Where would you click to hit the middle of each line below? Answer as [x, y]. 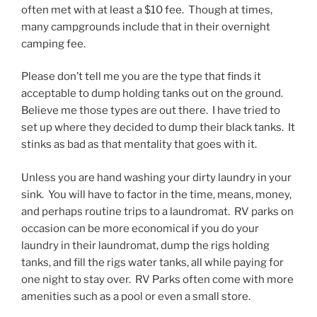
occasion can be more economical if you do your [140, 228]
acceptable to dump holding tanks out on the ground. [153, 94]
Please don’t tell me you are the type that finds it [141, 77]
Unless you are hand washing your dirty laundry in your [156, 177]
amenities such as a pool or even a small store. [136, 296]
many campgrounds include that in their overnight [146, 27]
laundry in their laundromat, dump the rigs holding [145, 245]
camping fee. [53, 44]
